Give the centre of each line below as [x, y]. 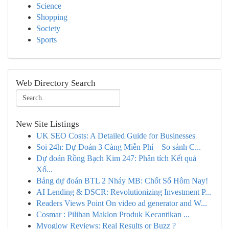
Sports [47, 40]
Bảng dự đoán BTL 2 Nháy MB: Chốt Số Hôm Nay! [122, 181]
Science [49, 6]
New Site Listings [48, 124]
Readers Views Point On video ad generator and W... [122, 203]
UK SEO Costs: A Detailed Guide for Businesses [116, 136]
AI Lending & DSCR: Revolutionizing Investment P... [124, 192]
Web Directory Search [56, 83]
